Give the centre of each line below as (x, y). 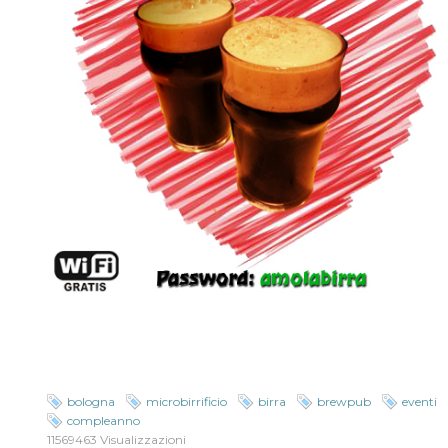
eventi (420, 402)
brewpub (344, 402)
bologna (91, 402)
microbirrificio (187, 402)
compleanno (104, 421)
